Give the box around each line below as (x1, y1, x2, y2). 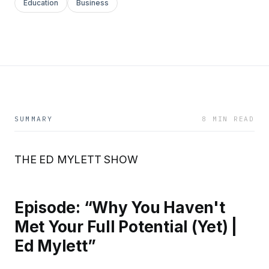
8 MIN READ (202, 115, 255, 123)
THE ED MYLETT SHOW (14, 153, 138, 166)
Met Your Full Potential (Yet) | (14, 217, 237, 236)
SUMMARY (14, 115, 53, 123)
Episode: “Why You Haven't (14, 198, 225, 217)
